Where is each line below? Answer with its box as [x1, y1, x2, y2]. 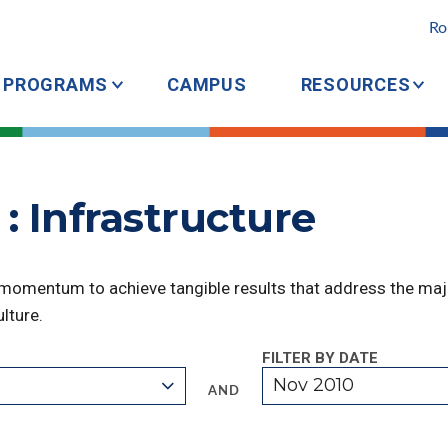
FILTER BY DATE [261, 349, 378, 367]
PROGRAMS [3, 74, 108, 95]
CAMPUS [167, 74, 247, 95]
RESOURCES [300, 74, 411, 95]
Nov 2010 [273, 374, 355, 396]
